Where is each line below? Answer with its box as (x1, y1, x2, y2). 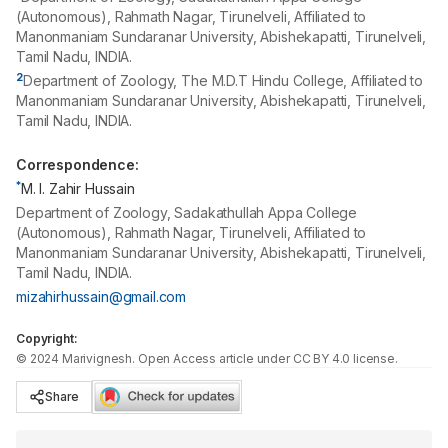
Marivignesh (61, 351, 133, 366)
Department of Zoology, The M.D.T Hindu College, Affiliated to (22, 72, 424, 89)
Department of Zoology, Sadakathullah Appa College (16, 204, 358, 221)
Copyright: (16, 331, 78, 346)
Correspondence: (16, 156, 139, 173)
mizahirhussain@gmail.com (16, 288, 187, 305)
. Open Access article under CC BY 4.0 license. (132, 351, 398, 366)
